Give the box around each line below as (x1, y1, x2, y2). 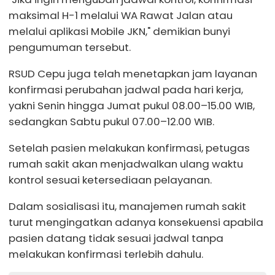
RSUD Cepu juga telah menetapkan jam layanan (9, 66, 257, 81)
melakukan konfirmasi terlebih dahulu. (9, 246, 203, 261)
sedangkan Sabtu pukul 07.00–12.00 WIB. (9, 114, 214, 129)
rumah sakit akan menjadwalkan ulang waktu (9, 156, 243, 171)
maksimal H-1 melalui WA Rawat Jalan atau (9, 8, 233, 23)
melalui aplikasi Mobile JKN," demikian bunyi (9, 24, 230, 39)
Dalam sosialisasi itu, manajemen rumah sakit (9, 198, 246, 214)
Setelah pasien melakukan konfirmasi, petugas (9, 140, 250, 155)
